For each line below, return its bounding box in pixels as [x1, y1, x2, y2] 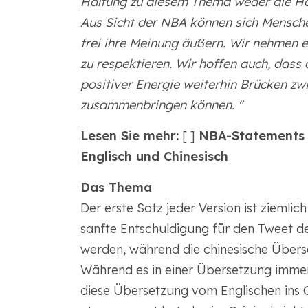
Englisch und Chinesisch [80, 148, 228, 164]
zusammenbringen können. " [80, 97, 243, 113]
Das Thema [80, 179, 152, 195]
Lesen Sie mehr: [80, 128, 179, 144]
